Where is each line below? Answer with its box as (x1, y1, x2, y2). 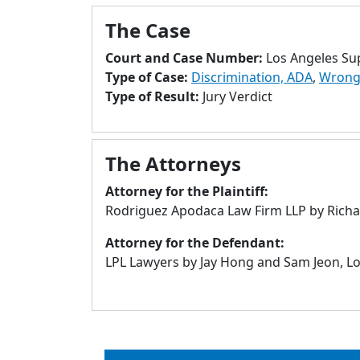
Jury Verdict (202, 88, 272, 105)
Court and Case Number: (105, 49, 266, 67)
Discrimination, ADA (191, 68, 313, 86)
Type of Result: (105, 88, 202, 105)
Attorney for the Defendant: (105, 234, 284, 252)
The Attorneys (105, 150, 241, 177)
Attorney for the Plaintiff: (105, 182, 268, 200)
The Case (105, 17, 190, 43)
